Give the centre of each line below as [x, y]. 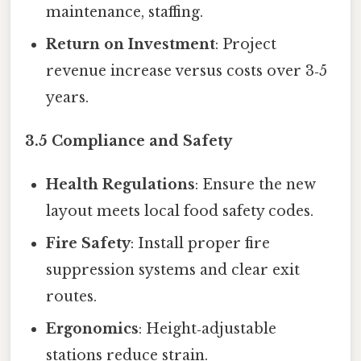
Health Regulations [121, 184]
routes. [72, 296]
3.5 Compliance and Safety [129, 141]
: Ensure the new [256, 184]
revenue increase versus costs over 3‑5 [187, 71]
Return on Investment [131, 44]
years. [68, 97]
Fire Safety [89, 243]
